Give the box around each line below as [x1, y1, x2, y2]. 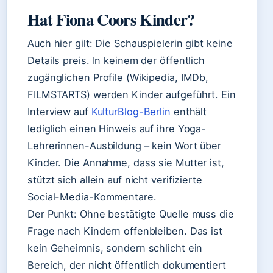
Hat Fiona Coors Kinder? [27, 7, 195, 31]
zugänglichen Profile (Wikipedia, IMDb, [27, 71, 209, 83]
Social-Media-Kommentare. [27, 191, 157, 203]
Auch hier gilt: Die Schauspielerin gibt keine [27, 37, 233, 49]
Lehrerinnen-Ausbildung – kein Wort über [27, 140, 222, 152]
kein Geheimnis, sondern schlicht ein [27, 242, 203, 254]
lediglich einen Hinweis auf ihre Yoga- [27, 122, 207, 135]
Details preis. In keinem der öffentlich [27, 54, 205, 66]
